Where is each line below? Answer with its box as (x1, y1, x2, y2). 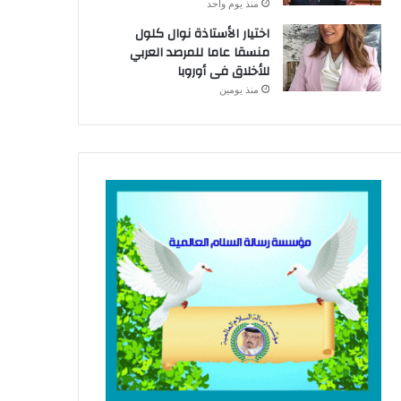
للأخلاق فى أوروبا (173, 59, 269, 83)
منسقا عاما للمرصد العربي (129, 40, 269, 64)
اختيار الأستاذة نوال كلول (134, 21, 269, 46)
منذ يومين (218, 82, 259, 96)
